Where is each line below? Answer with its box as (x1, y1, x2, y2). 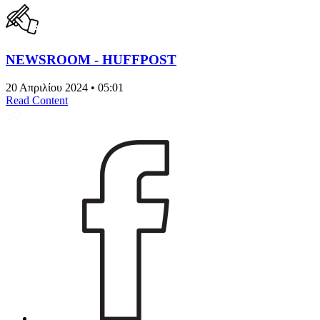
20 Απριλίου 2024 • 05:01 (6, 81, 124, 94)
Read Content (6, 94, 68, 106)
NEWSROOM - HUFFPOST (6, 51, 176, 67)
